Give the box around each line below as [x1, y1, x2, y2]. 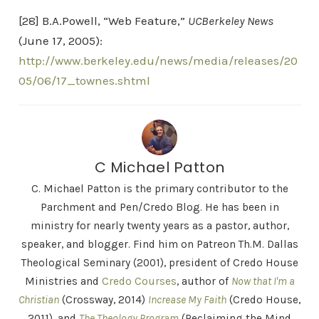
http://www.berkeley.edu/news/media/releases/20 [18, 53, 298, 68]
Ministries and [24, 275, 102, 288]
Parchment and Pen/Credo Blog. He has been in [40, 201, 279, 214]
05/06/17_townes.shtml [18, 73, 150, 88]
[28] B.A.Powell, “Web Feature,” [18, 14, 188, 28]
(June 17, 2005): [18, 33, 103, 48]
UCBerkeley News [187, 14, 273, 28]
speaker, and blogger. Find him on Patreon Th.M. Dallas [21, 238, 298, 251]
